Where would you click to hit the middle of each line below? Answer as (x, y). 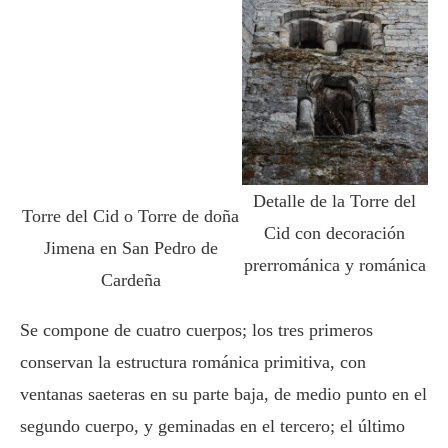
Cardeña (130, 279)
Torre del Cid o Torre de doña (131, 215)
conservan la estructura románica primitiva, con (193, 361)
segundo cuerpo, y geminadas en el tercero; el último (212, 425)
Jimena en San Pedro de (130, 247)
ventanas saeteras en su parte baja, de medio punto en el (223, 393)
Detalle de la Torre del (335, 200)
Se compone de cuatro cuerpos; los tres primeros (196, 329)
